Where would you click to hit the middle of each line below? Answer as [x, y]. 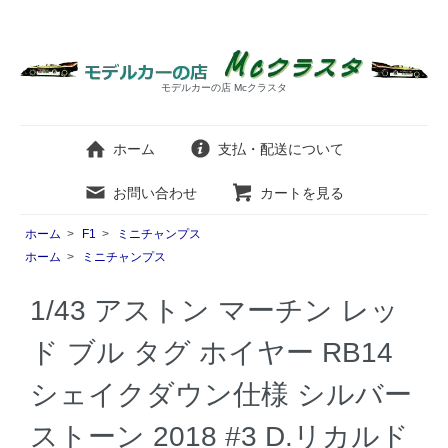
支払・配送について [281, 149]
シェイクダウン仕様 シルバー [221, 394]
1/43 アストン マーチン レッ [214, 310]
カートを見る [302, 193]
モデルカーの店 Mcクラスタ [224, 88]
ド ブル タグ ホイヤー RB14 [211, 352]
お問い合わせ [155, 193]
